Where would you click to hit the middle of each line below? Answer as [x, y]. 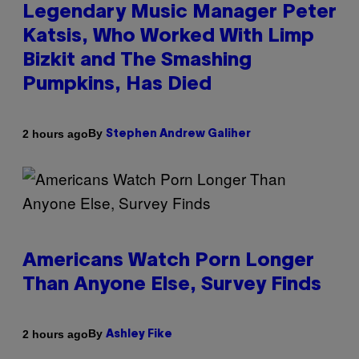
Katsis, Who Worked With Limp [168, 37]
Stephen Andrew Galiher [178, 135]
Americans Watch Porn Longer [168, 262]
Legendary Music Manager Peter [179, 13]
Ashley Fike [139, 335]
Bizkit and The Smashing [137, 61]
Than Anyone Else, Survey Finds [172, 286]
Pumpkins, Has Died [117, 85]
